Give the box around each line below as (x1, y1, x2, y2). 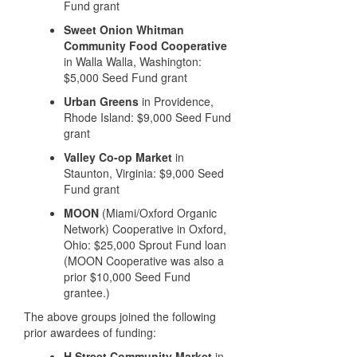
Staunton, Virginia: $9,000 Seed (64, 165, 224, 181)
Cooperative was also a (103, 253, 224, 269)
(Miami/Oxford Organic (99, 205, 217, 221)
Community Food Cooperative (64, 37, 227, 53)
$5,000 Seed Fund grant (64, 69, 187, 85)
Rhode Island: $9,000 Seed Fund (64, 109, 231, 125)
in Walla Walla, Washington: (64, 53, 202, 69)
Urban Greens (64, 93, 139, 109)
